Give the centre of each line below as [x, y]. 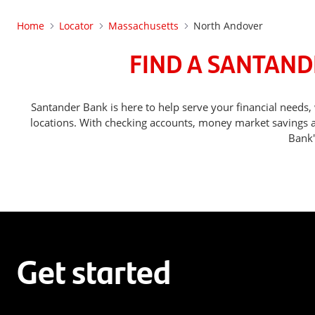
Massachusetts [143, 26]
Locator [76, 26]
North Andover [228, 26]
